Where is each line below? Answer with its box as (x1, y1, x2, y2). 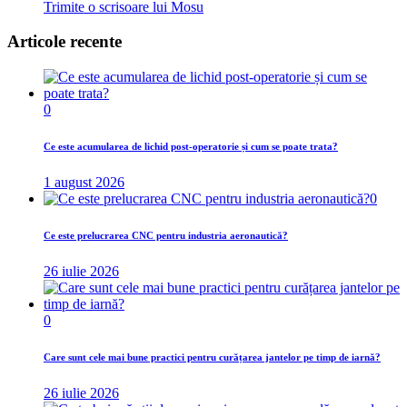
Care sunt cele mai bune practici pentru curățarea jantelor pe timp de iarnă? (44, 352, 381, 363)
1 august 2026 (44, 174, 124, 191)
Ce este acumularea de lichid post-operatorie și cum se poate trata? (44, 141, 338, 153)
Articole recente (7, 32, 122, 52)
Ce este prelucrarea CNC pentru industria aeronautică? (44, 230, 288, 242)
